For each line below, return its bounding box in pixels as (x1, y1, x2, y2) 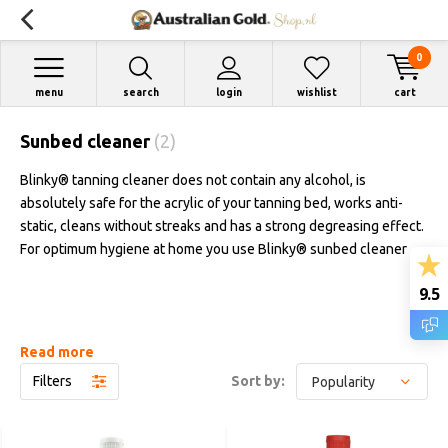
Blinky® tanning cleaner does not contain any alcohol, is (20, 172, 366, 188)
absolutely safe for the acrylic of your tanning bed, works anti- (20, 195, 403, 211)
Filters (33, 373, 72, 389)
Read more (20, 344, 94, 360)
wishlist (296, 87, 337, 98)
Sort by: (231, 373, 285, 389)
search (122, 87, 159, 98)
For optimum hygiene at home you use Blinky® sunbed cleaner (20, 241, 407, 257)
